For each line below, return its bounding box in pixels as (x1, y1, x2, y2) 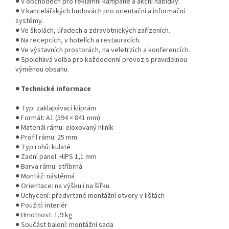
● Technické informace (15, 84, 91, 95)
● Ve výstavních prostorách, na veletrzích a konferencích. (15, 45, 190, 56)
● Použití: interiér (15, 200, 67, 211)
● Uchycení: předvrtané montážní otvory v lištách (15, 191, 165, 201)
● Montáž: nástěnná (15, 171, 75, 182)
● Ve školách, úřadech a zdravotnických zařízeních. (15, 26, 170, 36)
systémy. (15, 16, 43, 27)
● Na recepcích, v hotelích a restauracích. (15, 35, 141, 46)
